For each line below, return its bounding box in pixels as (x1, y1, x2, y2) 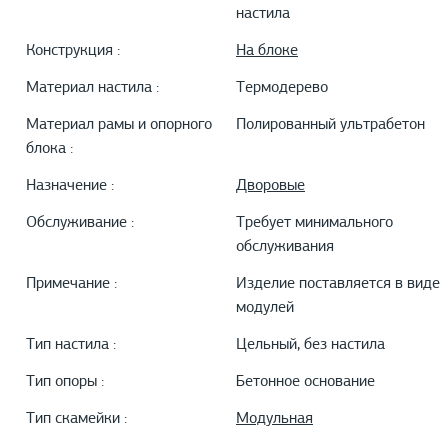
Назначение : (26, 178, 114, 195)
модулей (236, 300, 294, 317)
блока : (26, 141, 73, 158)
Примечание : (26, 276, 117, 293)
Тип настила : (26, 337, 116, 354)
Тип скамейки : (26, 411, 127, 428)
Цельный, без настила (236, 337, 385, 354)
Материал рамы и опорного (26, 117, 212, 134)
